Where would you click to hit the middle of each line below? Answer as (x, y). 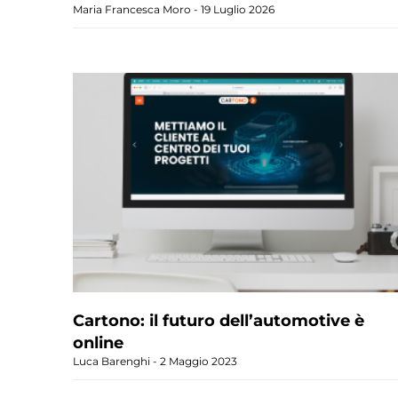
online (98, 343)
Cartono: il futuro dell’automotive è (219, 321)
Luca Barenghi (113, 362)
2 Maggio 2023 (197, 362)
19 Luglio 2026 (236, 10)
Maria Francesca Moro (133, 10)
